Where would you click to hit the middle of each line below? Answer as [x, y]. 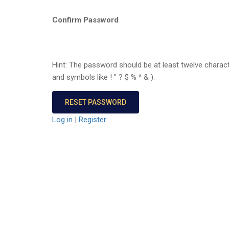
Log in [62, 120]
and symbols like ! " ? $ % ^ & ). [104, 77]
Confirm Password [85, 20]
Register [93, 120]
